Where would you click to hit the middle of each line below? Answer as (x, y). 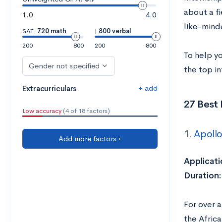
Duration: (202, 176)
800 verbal (115, 31)
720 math (52, 31)
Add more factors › (90, 139)
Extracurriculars (50, 88)
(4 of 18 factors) (86, 111)
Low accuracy (42, 111)
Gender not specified (64, 66)
